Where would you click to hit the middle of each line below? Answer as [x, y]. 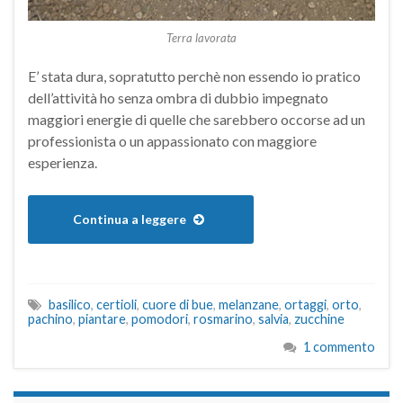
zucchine [319, 319]
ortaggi [305, 305]
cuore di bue [178, 305]
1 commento [339, 347]
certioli [116, 305]
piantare [102, 319]
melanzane [249, 305]
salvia [273, 319]
